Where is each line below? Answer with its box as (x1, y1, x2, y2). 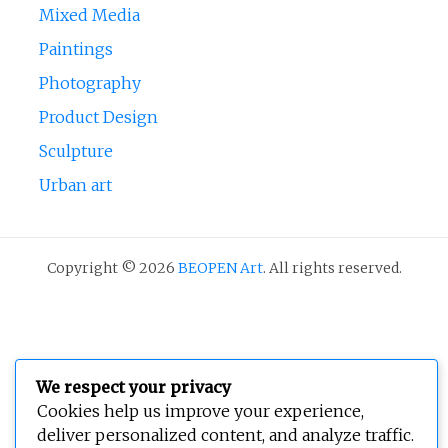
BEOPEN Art (177, 259, 263, 278)
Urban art (38, 175, 112, 196)
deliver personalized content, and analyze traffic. (37, 425, 414, 445)
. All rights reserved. (262, 259, 402, 278)
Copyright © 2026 (46, 259, 178, 278)
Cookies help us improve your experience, (37, 401, 364, 421)
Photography (38, 73, 141, 94)
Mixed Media (38, 5, 140, 26)
